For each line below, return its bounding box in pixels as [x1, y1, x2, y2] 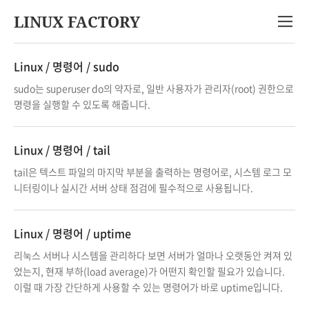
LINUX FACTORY [14, 11, 140, 32]
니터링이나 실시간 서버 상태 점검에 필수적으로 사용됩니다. [14, 181, 253, 195]
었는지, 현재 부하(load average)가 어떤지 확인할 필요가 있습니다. [14, 264, 285, 278]
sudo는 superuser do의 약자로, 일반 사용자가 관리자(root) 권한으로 [14, 81, 294, 95]
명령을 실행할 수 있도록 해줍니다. [14, 97, 150, 111]
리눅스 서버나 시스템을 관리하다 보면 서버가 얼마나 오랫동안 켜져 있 [14, 248, 292, 262]
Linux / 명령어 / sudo [14, 58, 119, 74]
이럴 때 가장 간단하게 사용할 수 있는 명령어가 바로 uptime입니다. [14, 280, 283, 294]
